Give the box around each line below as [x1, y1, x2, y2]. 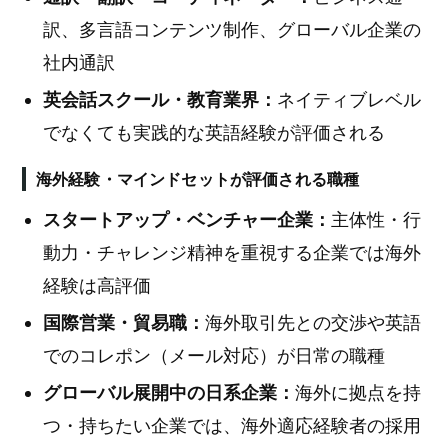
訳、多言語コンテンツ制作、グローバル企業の [43, 19, 421, 40]
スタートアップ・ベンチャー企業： [43, 209, 331, 230]
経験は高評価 [43, 275, 151, 296]
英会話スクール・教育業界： [43, 89, 277, 110]
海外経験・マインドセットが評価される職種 [36, 169, 360, 189]
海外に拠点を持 [295, 382, 421, 403]
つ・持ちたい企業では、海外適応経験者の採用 [43, 415, 421, 436]
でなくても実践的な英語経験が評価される [43, 122, 385, 143]
